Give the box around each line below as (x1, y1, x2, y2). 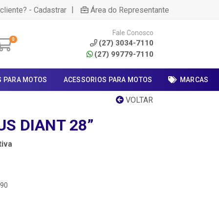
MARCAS (179, 76, 209, 84)
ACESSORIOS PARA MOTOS (63, 76, 153, 84)
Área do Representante (90, 5, 169, 15)
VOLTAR (124, 95, 153, 105)
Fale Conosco (112, 28, 153, 37)
